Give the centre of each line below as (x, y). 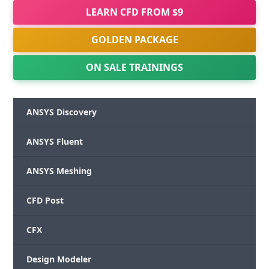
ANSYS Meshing (59, 171)
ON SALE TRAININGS (134, 68)
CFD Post (45, 201)
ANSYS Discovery (62, 112)
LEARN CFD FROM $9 (134, 12)
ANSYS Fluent (55, 142)
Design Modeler (59, 259)
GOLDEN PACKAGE (134, 40)
